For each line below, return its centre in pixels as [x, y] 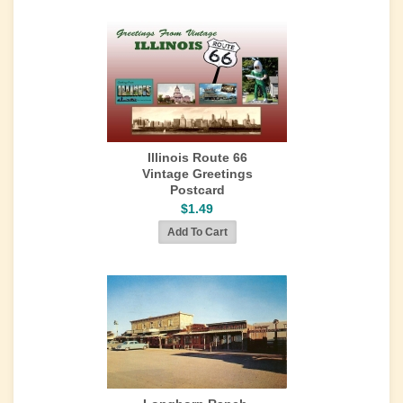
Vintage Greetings [197, 174]
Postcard [197, 190]
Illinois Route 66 [197, 157]
